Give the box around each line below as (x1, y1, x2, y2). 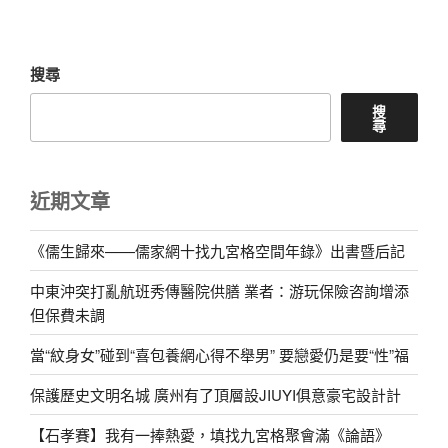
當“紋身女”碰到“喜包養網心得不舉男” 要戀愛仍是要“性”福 (30, 343, 409, 365)
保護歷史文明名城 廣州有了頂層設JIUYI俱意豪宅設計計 (30, 383, 401, 405)
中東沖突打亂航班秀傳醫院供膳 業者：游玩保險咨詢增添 (30, 279, 409, 301)
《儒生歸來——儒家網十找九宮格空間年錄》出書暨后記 (30, 239, 405, 261)
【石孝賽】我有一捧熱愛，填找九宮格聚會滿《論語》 (30, 423, 390, 445)
